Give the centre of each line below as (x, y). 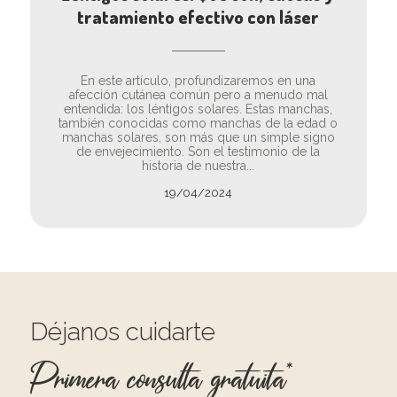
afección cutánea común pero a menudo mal (198, 94)
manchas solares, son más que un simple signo (198, 137)
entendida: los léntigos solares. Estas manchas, (198, 109)
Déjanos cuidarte (122, 331)
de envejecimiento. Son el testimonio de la (198, 151)
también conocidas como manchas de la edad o (198, 123)
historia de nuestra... (198, 165)
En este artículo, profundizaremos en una (198, 80)
